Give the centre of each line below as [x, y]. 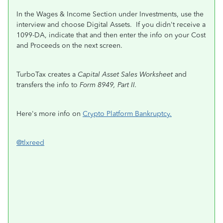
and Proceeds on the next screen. [69, 46]
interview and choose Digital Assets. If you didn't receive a [111, 25]
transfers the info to [48, 85]
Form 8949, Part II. [109, 85]
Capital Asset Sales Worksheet [125, 74]
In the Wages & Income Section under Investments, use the [110, 14]
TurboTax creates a [47, 74]
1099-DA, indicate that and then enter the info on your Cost [111, 35]
